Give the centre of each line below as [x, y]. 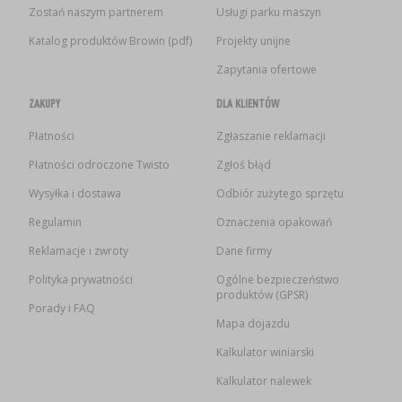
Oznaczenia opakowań [274, 222]
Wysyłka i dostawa [74, 193]
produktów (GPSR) [262, 294]
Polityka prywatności [80, 279]
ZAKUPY [44, 103]
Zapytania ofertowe [266, 70]
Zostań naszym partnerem [96, 13]
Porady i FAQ [61, 308]
